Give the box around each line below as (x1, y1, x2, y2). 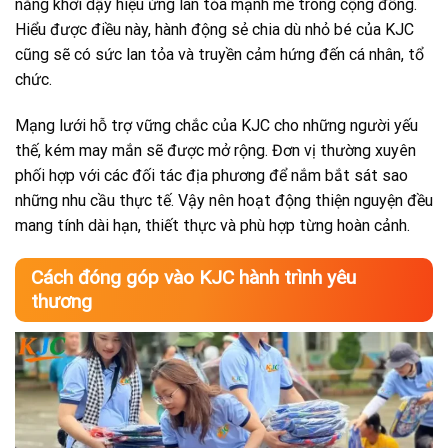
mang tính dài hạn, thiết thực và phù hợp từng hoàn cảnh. (15, 215, 410, 235)
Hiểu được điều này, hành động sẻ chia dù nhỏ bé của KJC (15, 19, 414, 39)
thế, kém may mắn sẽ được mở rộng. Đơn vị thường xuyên (15, 140, 416, 160)
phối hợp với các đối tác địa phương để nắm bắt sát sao (15, 165, 408, 185)
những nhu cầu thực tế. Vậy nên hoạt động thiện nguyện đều (15, 190, 433, 210)
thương (31, 290, 92, 314)
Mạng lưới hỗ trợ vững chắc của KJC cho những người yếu (15, 115, 418, 135)
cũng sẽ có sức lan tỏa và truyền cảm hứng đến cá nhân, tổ (15, 44, 424, 64)
